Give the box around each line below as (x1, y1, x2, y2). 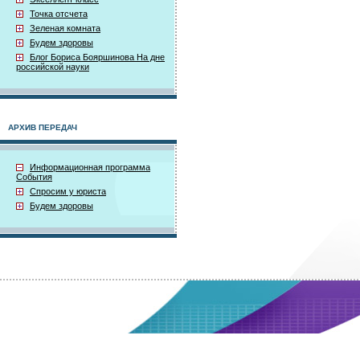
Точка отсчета (30, 9, 88, 18)
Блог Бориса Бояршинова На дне (30, 52, 165, 62)
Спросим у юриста (30, 186, 106, 196)
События (16, 172, 52, 182)
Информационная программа (30, 162, 150, 172)
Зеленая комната (30, 23, 100, 33)
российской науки (16, 62, 89, 72)
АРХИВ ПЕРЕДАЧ (8, 123, 77, 132)
